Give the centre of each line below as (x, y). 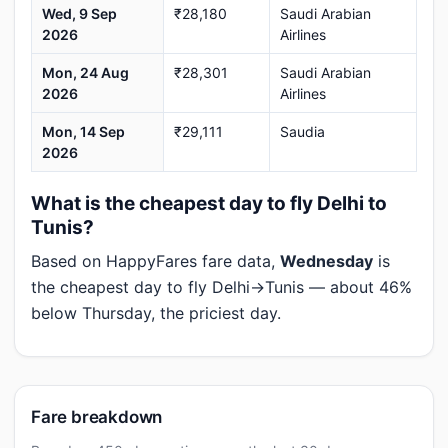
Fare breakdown (97, 417)
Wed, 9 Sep (79, 13)
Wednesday (326, 261)
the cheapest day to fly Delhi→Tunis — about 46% (221, 287)
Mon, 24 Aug (85, 72)
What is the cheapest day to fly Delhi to (209, 203)
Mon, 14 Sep (83, 131)
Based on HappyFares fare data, (155, 261)
